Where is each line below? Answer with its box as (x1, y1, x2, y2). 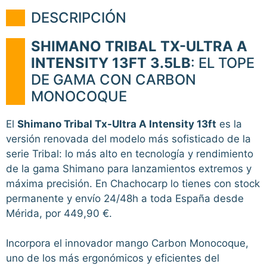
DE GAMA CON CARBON (31, 70, 196, 88)
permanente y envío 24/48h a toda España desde (6, 192, 244, 204)
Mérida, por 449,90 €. (6, 207, 112, 219)
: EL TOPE (191, 54, 254, 72)
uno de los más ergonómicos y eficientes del (6, 252, 219, 265)
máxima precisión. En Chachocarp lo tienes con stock (6, 177, 260, 190)
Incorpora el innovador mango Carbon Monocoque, (6, 237, 249, 250)
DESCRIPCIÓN (31, 8, 126, 26)
